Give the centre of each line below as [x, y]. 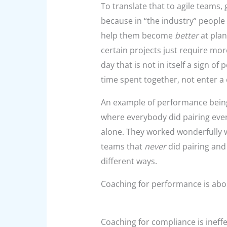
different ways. [129, 161]
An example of [128, 102]
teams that [122, 146]
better [186, 35]
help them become [138, 35]
